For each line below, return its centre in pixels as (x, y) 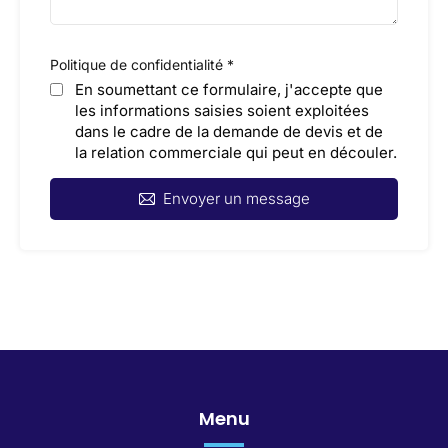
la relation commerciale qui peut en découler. (236, 152)
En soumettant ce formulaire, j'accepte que (229, 89)
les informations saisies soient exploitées (222, 110)
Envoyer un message (236, 198)
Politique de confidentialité (138, 64)
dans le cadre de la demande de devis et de (229, 131)
